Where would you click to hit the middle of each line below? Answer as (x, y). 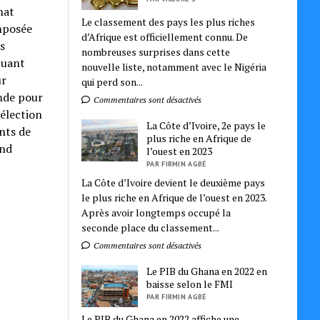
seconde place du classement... (151, 227)
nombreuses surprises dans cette (156, 51)
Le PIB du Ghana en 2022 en (207, 271)
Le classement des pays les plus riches (169, 21)
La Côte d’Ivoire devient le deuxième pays (174, 182)
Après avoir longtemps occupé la (156, 212)
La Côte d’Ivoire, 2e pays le (206, 125)
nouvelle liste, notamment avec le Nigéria (174, 66)
